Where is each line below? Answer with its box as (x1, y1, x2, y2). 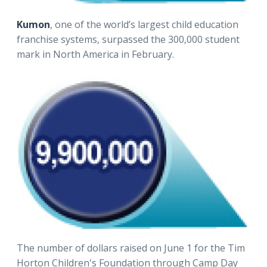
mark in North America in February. (17, 47, 174, 61)
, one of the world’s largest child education (50, 17, 238, 31)
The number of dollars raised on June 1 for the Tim (17, 241, 245, 255)
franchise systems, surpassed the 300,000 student (17, 32, 240, 46)
